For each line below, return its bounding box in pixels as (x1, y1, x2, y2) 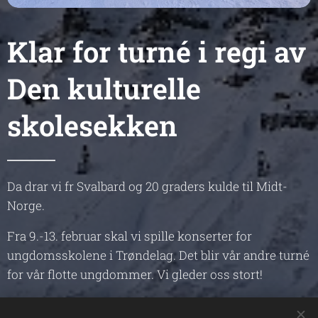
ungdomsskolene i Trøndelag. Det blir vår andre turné (7, 246, 309, 263)
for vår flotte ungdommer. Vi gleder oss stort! (7, 265, 263, 283)
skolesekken (7, 106, 177, 144)
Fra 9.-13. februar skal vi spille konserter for (7, 227, 252, 244)
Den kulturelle (7, 69, 201, 107)
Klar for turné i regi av (7, 32, 306, 70)
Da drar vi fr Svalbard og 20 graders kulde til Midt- (7, 177, 287, 194)
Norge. (7, 197, 45, 214)
